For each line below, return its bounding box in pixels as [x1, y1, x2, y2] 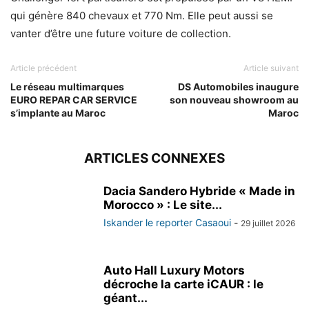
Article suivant [243, 63, 299, 74]
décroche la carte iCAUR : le [103, 277, 263, 292]
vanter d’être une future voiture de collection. [10, 27, 231, 41]
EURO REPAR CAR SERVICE [10, 94, 137, 106]
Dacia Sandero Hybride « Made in [103, 184, 295, 199]
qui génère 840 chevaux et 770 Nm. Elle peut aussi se [10, 9, 273, 23]
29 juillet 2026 [241, 218, 295, 229]
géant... [103, 291, 148, 306]
